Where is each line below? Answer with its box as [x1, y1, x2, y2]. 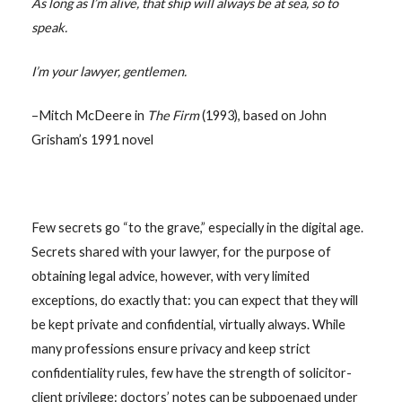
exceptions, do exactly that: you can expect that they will [31, 292, 358, 308]
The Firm [146, 107, 202, 123]
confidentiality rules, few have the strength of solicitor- [31, 364, 352, 380]
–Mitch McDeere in [31, 107, 147, 123]
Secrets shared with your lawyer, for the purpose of [31, 243, 331, 259]
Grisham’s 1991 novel [31, 131, 153, 147]
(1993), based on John [201, 107, 327, 123]
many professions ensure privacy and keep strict [31, 340, 310, 356]
